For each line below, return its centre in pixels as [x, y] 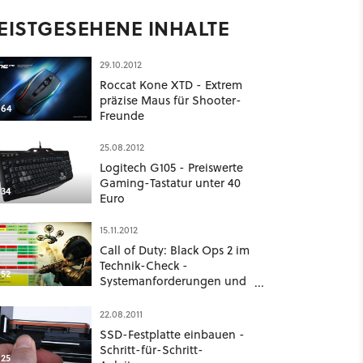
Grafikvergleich [141, 296]
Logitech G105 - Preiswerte [171, 167]
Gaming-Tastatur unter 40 [170, 183]
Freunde [122, 115]
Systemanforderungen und [173, 281]
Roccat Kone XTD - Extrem [171, 85]
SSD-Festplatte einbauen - [172, 334]
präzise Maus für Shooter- [170, 100]
